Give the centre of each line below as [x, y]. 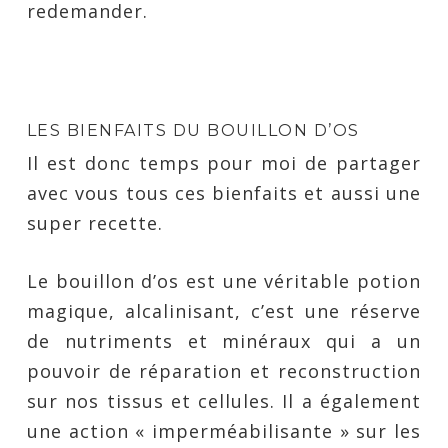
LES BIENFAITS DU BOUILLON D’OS [193, 130]
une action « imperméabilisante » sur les [224, 431]
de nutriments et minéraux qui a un [224, 341]
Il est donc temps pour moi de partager [224, 163]
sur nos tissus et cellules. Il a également [224, 401]
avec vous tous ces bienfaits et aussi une [224, 193]
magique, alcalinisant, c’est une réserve [224, 311]
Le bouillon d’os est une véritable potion [224, 281]
